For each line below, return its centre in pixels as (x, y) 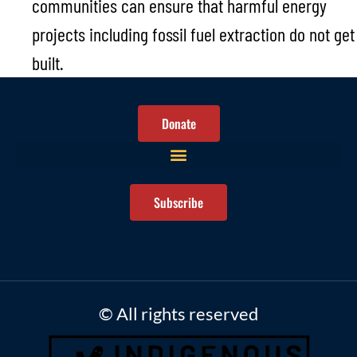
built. (48, 62)
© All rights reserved (178, 313)
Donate (178, 123)
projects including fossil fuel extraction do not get (193, 33)
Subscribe (178, 202)
